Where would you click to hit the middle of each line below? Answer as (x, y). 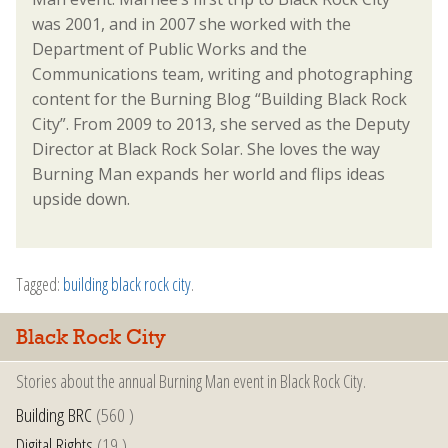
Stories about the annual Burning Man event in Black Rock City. (191, 381)
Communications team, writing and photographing (222, 73)
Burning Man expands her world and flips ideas (208, 173)
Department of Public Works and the (169, 48)
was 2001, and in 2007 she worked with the (191, 23)
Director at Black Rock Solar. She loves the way (206, 148)
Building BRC (54, 415)
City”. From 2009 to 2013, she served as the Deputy (221, 123)
